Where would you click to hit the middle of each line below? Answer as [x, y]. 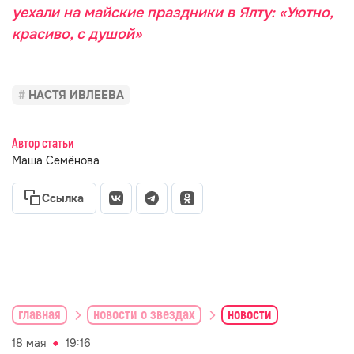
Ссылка [63, 198]
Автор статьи [43, 144]
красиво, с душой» [77, 34]
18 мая [29, 343]
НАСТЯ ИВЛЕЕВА [76, 95]
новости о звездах [144, 314]
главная [40, 314]
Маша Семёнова [56, 160]
